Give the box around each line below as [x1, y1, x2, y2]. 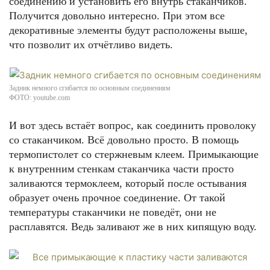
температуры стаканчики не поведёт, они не [9, 206, 216, 218]
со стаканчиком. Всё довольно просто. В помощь [9, 134, 239, 146]
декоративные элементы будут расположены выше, [9, 24, 248, 36]
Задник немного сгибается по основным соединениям [9, 84, 171, 92]
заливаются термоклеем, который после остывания [9, 177, 246, 189]
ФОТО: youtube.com [9, 93, 70, 102]
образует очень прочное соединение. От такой [9, 192, 225, 204]
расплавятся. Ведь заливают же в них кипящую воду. [9, 221, 257, 233]
